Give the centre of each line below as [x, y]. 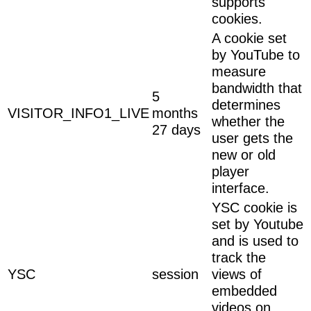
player [230, 171]
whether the [248, 121]
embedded [244, 291]
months [175, 113]
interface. [241, 188]
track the [239, 257]
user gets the [252, 138]
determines [246, 104]
